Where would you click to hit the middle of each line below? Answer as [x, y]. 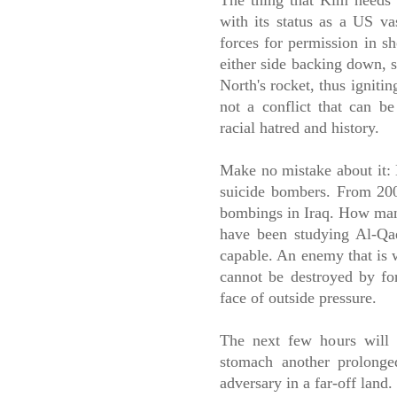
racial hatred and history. [300, 128]
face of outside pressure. [298, 298]
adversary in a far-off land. [306, 383]
